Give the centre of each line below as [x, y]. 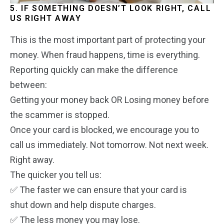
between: [28, 85]
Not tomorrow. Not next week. [149, 145]
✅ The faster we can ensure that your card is [98, 190]
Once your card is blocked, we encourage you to [104, 130]
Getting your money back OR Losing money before [109, 100]
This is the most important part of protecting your [108, 40]
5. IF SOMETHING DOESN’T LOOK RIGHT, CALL [111, 8]
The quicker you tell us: [56, 175]
